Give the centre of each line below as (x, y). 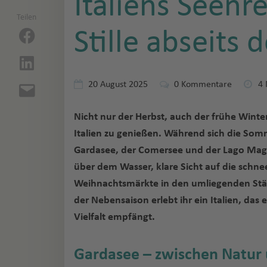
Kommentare (205, 84)
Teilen (27, 17)
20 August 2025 (118, 84)
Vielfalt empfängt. (114, 217)
